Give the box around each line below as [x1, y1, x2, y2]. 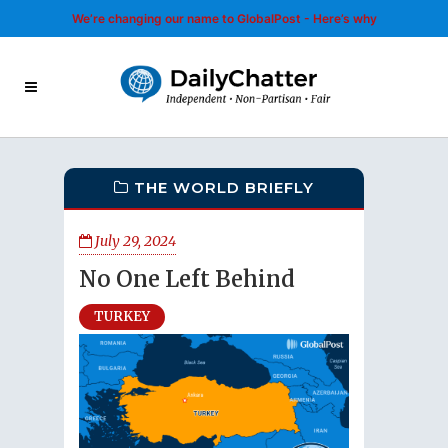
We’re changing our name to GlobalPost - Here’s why [71, 11, 377, 26]
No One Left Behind [79, 265, 295, 293]
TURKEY [94, 308, 150, 325]
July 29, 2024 [92, 232, 176, 250]
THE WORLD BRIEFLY [134, 178, 314, 197]
